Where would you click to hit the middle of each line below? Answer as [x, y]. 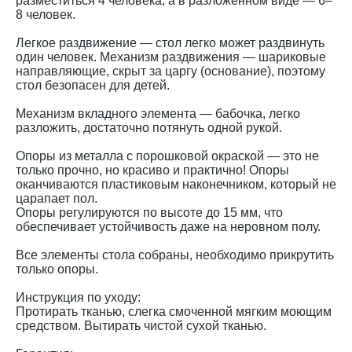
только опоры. [57, 269]
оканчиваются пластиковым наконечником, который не [176, 184]
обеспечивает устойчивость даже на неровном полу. [168, 227]
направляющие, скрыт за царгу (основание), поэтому [170, 71]
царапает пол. [57, 198]
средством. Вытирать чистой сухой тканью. [141, 326]
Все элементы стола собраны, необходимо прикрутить [175, 255]
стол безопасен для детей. [93, 85]
